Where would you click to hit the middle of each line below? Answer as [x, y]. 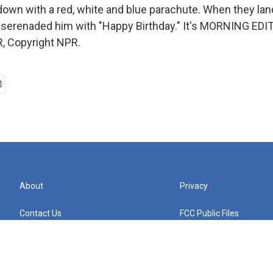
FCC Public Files [210, 213]
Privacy [194, 186]
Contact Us [41, 213]
